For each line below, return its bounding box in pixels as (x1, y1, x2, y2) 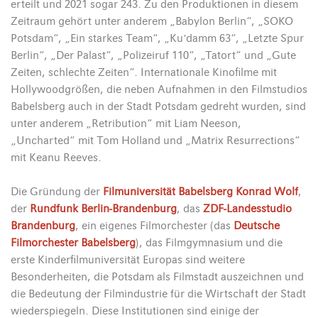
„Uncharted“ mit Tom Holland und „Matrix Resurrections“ (11, 134, 300, 148)
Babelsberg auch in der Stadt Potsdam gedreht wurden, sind (11, 100, 306, 114)
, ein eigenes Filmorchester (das (75, 219, 234, 233)
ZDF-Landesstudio (200, 202, 292, 216)
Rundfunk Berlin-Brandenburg (30, 202, 177, 216)
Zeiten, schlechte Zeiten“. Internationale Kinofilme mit (11, 66, 277, 79)
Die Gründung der (11, 185, 103, 199)
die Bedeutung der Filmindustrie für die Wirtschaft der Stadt (11, 287, 306, 301)
